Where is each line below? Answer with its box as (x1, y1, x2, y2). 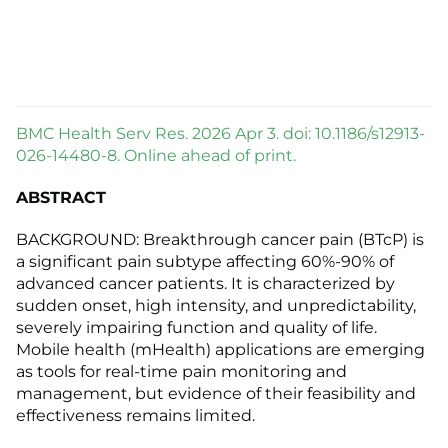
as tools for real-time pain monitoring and (16, 362, 347, 382)
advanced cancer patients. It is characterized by (16, 274, 395, 294)
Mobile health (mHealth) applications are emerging (16, 340, 425, 360)
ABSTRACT (16, 188, 106, 208)
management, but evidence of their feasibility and (16, 384, 416, 404)
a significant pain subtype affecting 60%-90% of (16, 252, 394, 272)
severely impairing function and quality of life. (16, 318, 377, 338)
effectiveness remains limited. (16, 406, 255, 426)
